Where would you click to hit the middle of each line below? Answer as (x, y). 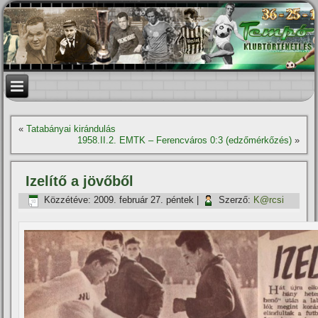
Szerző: (235, 200)
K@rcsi (269, 200)
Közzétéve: (68, 200)
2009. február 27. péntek (144, 200)
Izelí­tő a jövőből (80, 181)
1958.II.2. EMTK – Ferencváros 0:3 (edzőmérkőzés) (184, 140)
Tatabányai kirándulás (71, 129)
